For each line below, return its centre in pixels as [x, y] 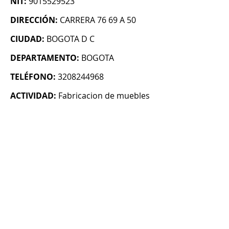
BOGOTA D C [71, 39]
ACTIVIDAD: [33, 96]
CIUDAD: [27, 39]
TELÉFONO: [33, 77]
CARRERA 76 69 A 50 [98, 20]
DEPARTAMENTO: [45, 58]
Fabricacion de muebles [104, 96]
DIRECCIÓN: [34, 20]
